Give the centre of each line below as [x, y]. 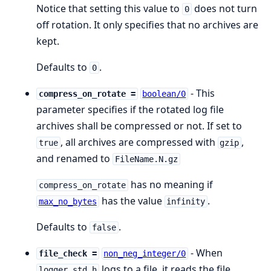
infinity [186, 201]
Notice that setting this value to [109, 8]
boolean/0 [164, 94]
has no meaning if [170, 184]
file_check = [67, 253]
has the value [132, 201]
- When [206, 253]
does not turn [224, 8]
